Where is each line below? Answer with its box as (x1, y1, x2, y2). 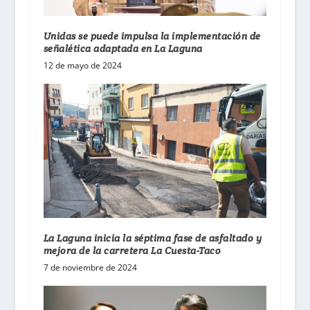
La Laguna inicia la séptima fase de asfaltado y (43, 232, 262, 245)
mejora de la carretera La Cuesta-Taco (43, 244, 221, 257)
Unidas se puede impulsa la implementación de (43, 30, 261, 43)
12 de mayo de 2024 (43, 60, 122, 72)
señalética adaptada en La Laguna (43, 42, 206, 55)
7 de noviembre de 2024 (43, 262, 137, 274)
